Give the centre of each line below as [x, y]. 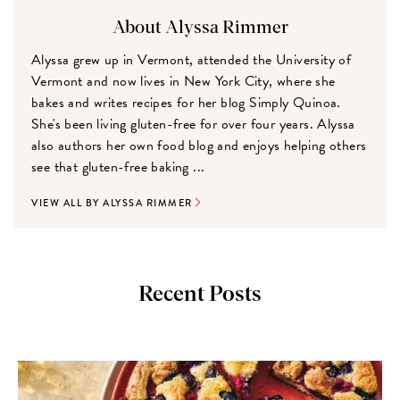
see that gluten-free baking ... [118, 167]
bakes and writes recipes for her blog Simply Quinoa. [186, 103]
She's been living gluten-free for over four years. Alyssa [193, 125]
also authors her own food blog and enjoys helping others [199, 146]
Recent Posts [200, 295]
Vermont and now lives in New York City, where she [183, 82]
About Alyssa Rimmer [200, 28]
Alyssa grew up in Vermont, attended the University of [192, 60]
